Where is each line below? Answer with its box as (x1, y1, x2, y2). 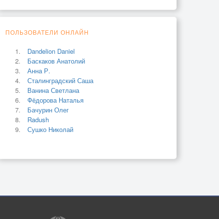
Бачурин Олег (27, 105, 69, 114)
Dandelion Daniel (27, 46, 75, 56)
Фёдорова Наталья (27, 95, 84, 105)
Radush (27, 114, 49, 124)
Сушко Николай (27, 124, 73, 134)
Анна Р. (27, 66, 50, 75)
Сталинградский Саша (27, 75, 93, 85)
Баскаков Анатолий (27, 56, 85, 66)
